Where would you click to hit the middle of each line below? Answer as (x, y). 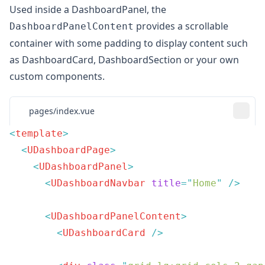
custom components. (57, 76)
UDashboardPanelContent (116, 216)
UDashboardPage (69, 150)
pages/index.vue (62, 111)
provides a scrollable (181, 26)
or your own (210, 60)
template (39, 133)
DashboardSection (140, 60)
